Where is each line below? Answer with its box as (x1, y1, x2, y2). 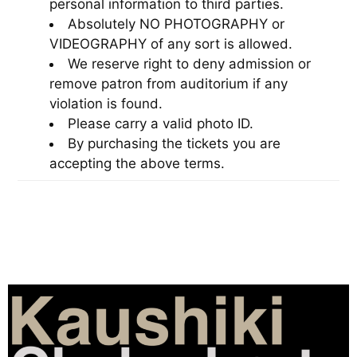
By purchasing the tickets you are (68, 135, 280, 151)
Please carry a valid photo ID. (68, 115, 253, 131)
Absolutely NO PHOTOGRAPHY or (68, 15, 284, 32)
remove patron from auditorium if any (49, 75, 288, 92)
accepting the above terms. (49, 155, 225, 171)
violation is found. (49, 95, 163, 112)
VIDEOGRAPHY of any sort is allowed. (49, 35, 296, 52)
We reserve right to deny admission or (68, 55, 311, 72)
